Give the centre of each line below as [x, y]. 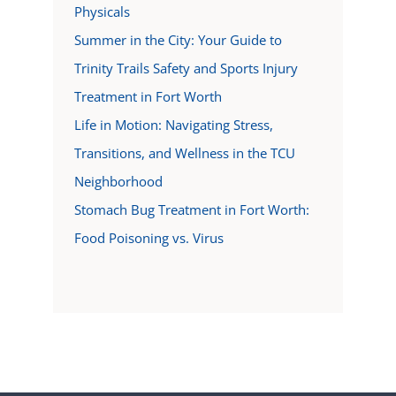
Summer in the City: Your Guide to [178, 39]
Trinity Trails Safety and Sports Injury [186, 68]
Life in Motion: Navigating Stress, [173, 124]
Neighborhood [118, 181]
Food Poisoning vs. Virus [148, 237]
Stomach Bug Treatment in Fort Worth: [191, 209]
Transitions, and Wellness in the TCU [184, 152]
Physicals [102, 11]
